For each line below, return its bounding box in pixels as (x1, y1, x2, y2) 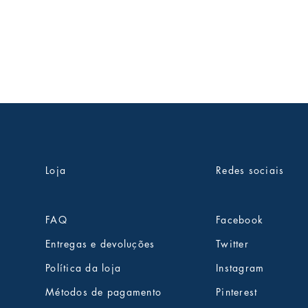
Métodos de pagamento (45, 285, 162, 299)
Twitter (216, 237, 249, 251)
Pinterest (216, 285, 258, 299)
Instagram (216, 261, 265, 275)
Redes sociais (216, 164, 285, 177)
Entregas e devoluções (45, 237, 155, 251)
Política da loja (45, 261, 122, 275)
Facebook (216, 213, 264, 227)
